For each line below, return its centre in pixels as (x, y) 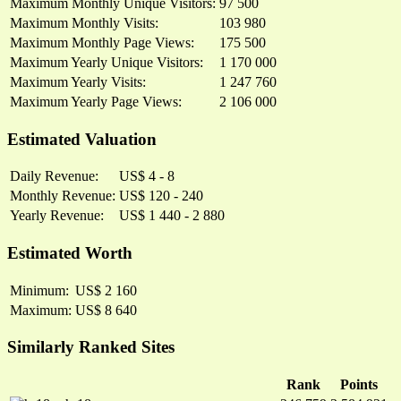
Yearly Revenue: (57, 216)
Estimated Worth (70, 253)
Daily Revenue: (54, 176)
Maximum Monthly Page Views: (102, 42)
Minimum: (39, 290)
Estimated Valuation (82, 139)
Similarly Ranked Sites (91, 347)
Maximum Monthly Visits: (84, 22)
